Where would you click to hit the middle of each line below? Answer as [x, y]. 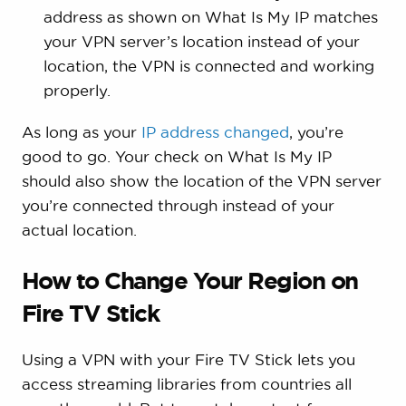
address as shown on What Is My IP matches [210, 17]
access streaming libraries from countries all [186, 383]
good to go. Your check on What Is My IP [176, 157]
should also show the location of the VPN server [201, 181]
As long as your [81, 132]
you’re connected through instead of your [178, 206]
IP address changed [215, 132]
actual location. [79, 230]
